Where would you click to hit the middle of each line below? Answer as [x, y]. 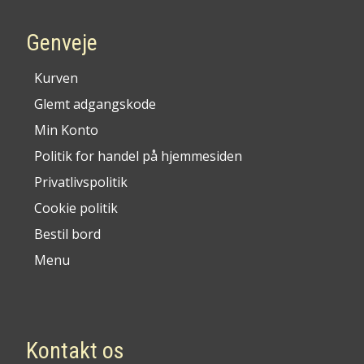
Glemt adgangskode [95, 104]
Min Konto [66, 130]
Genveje [62, 42]
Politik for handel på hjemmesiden [138, 156]
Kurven [56, 78]
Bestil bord [67, 234]
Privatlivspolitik [81, 182]
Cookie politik [76, 208]
